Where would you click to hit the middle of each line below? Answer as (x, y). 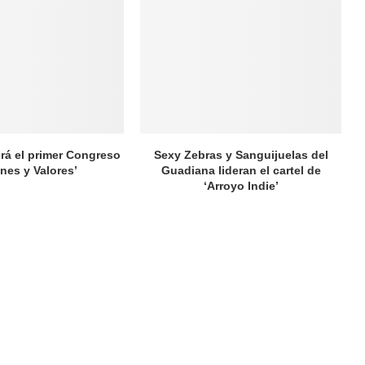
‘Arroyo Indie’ (241, 185)
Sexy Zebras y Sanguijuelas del (241, 154)
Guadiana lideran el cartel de (241, 170)
